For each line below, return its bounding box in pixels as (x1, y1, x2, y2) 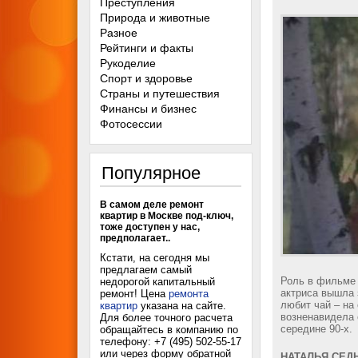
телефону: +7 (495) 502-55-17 (100, 336, 241, 348)
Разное (100, 26, 137, 39)
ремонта (169, 288, 209, 300)
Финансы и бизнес (100, 102, 197, 115)
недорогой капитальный (100, 276, 215, 288)
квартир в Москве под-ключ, (100, 210, 233, 221)
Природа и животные (100, 11, 210, 24)
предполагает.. (100, 233, 170, 244)
